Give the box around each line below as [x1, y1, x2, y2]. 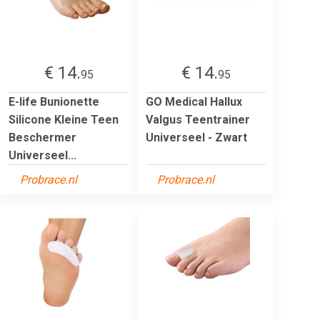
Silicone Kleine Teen [9, 112, 119, 126]
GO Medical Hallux [146, 94, 242, 109]
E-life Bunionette [9, 94, 99, 109]
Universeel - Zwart [146, 130, 247, 144]
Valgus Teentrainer [146, 112, 250, 126]
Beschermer [9, 130, 76, 144]
